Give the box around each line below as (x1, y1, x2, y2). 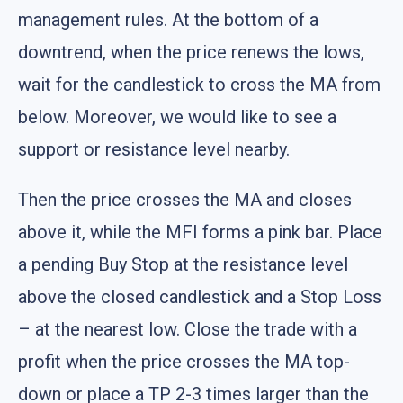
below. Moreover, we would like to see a (18, 106, 336, 129)
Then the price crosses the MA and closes (18, 189, 352, 211)
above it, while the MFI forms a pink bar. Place (18, 221, 382, 244)
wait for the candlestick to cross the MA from (18, 74, 381, 96)
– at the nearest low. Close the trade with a (18, 318, 357, 341)
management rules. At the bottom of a (18, 9, 318, 31)
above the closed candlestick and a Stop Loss (18, 286, 381, 309)
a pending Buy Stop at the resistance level (18, 254, 348, 276)
